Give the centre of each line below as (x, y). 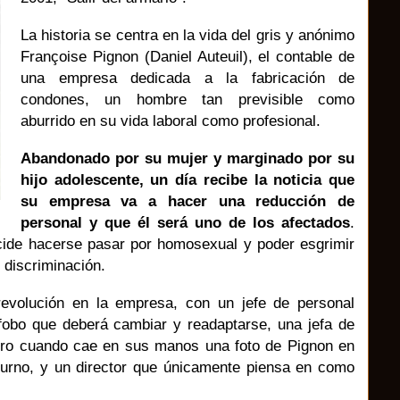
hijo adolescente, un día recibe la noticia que (187, 179)
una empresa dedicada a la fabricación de (187, 77)
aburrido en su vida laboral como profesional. (171, 120)
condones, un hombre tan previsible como (187, 99)
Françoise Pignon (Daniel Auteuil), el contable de (187, 56)
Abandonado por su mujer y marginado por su (187, 158)
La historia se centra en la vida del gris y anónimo (187, 34)
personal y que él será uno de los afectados (185, 222)
